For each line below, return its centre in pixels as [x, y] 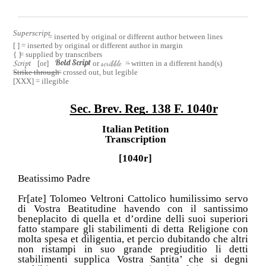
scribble [111, 64]
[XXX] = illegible [41, 81]
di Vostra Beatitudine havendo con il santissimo [133, 208]
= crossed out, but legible [97, 72]
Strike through [37, 72]
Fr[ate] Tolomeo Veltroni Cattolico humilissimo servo [133, 198]
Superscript [32, 33]
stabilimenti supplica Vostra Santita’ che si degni [133, 259]
